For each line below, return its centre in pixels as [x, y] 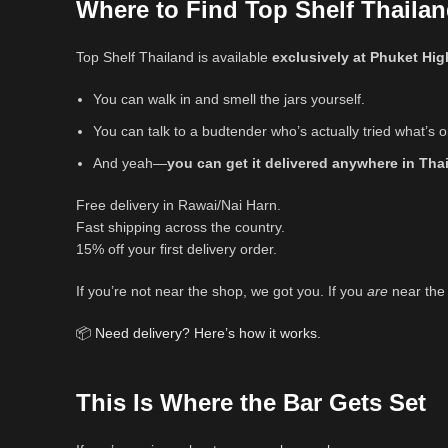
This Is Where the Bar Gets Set [251, 403]
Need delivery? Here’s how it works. [206, 333]
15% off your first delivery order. [176, 249]
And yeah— [130, 163]
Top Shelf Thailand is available [174, 57]
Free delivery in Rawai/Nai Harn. [178, 205]
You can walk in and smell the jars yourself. [229, 99]
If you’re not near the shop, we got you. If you [221, 291]
